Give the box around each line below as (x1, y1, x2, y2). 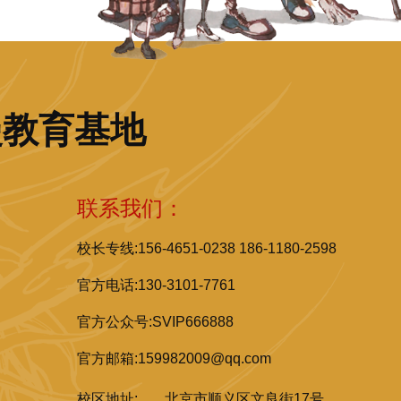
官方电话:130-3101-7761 (77, 277, 235, 294)
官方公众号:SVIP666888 (77, 314, 234, 330)
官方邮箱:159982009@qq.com (77, 351, 271, 367)
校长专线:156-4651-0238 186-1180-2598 (77, 241, 337, 257)
